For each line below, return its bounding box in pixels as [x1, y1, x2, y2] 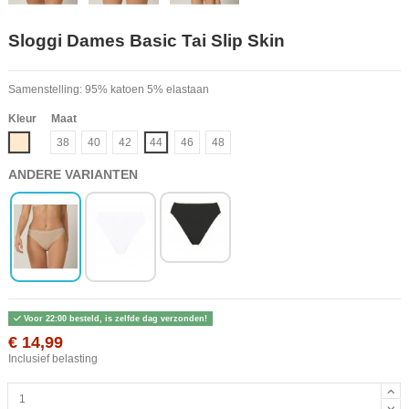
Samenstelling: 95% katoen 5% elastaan [8, 83, 209, 97]
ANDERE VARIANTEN [8, 167, 138, 182]
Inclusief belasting [8, 352, 98, 366]
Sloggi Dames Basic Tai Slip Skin [8, 30, 285, 50]
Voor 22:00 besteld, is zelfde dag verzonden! [20, 313, 207, 323]
